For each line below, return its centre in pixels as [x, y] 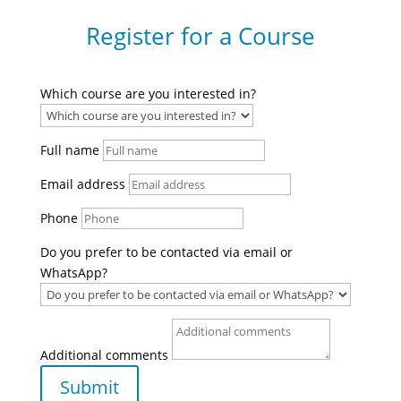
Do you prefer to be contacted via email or [166, 252]
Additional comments [104, 355]
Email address [82, 184]
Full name [69, 150]
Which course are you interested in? [148, 94]
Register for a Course [200, 36]
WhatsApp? [73, 273]
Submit [89, 387]
